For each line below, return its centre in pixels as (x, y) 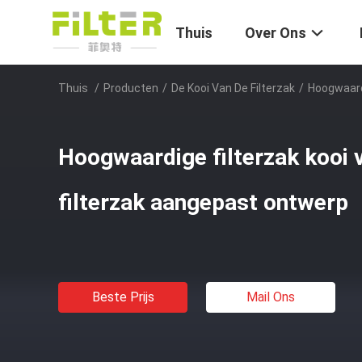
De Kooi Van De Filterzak (233, 88)
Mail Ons (271, 297)
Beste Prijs (123, 297)
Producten (131, 88)
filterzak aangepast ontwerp (203, 202)
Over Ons (276, 33)
